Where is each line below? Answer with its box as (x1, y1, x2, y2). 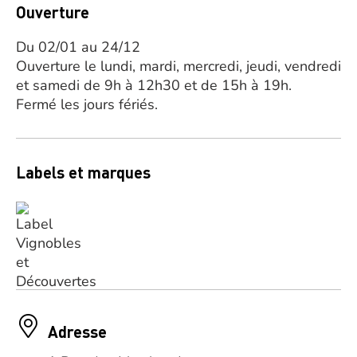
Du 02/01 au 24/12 (16, 37, 140, 57)
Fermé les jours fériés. (16, 95, 158, 114)
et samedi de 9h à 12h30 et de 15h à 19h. (16, 76, 292, 95)
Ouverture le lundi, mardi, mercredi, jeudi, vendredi (16, 57, 341, 76)
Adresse (48, 321, 107, 342)
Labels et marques (16, 162, 151, 182)
